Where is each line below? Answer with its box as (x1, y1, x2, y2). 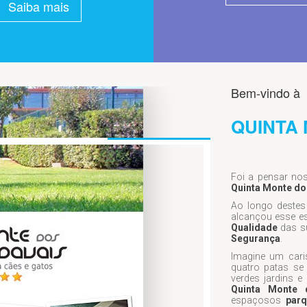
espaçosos (230, 294, 286, 306)
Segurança (230, 232, 280, 244)
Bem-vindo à (230, 83, 300, 101)
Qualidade (230, 221, 278, 233)
